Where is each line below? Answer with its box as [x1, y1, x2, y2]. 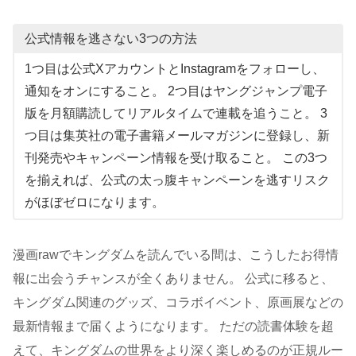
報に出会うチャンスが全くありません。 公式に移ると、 [13, 272, 334, 286]
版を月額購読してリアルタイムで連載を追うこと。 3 [24, 106, 327, 120]
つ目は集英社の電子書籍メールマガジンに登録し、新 [24, 128, 330, 142]
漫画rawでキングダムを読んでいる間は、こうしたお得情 [13, 248, 339, 262]
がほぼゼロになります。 [24, 195, 164, 209]
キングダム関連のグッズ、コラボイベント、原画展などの [13, 296, 343, 310]
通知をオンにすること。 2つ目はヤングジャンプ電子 [24, 83, 327, 98]
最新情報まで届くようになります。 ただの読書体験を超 [13, 319, 334, 334]
